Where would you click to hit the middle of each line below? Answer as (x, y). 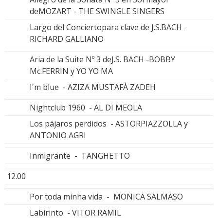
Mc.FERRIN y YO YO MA (71, 71)
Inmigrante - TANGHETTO (80, 155)
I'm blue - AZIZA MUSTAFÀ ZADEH (93, 87)
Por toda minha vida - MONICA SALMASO (106, 196)
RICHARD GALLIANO (67, 39)
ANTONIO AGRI (58, 135)
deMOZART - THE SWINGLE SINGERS (97, 11)
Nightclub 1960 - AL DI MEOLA (86, 107)
